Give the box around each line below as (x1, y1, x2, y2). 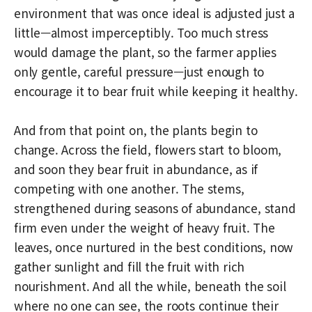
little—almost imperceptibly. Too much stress (14, 23, 269, 41)
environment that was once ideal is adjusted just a (14, 3, 295, 22)
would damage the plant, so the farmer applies (14, 42, 276, 61)
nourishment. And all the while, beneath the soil (14, 276, 286, 295)
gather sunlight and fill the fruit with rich (14, 257, 245, 275)
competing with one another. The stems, (14, 179, 244, 197)
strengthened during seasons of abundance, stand (14, 198, 296, 217)
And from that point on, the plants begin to (14, 120, 258, 139)
